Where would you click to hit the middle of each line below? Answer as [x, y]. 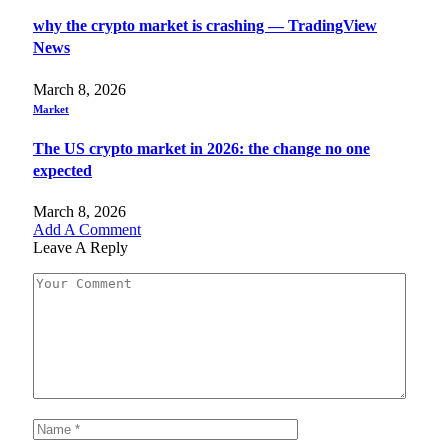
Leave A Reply [80, 248]
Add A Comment [87, 230]
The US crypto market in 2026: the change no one [201, 148]
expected [62, 170]
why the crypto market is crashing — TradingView [205, 26]
